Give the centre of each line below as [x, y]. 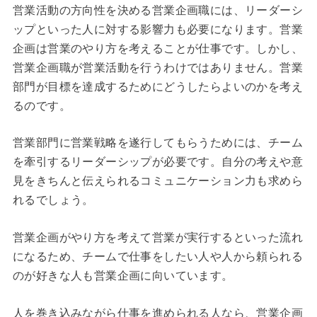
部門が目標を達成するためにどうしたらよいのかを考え [157, 86]
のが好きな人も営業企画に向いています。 [123, 276]
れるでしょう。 [53, 200]
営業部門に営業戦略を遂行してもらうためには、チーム [157, 143]
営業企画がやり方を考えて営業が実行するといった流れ [157, 238]
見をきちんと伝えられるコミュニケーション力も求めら [157, 181]
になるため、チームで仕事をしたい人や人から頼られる [157, 257]
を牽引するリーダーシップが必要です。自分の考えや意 [157, 162]
